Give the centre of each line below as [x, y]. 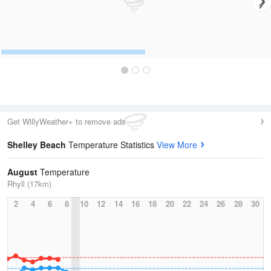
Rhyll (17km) [29, 184]
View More [177, 145]
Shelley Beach [38, 145]
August [22, 172]
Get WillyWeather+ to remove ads [67, 121]
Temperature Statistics [113, 145]
